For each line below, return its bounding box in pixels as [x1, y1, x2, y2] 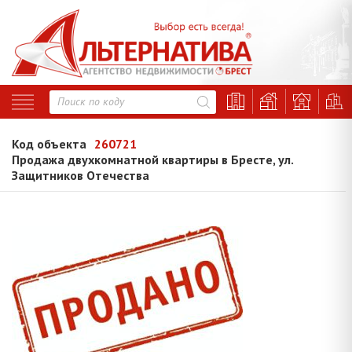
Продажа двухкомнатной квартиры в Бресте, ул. [12, 152, 293, 168]
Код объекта [12, 136, 86, 152]
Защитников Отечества [12, 167, 149, 184]
